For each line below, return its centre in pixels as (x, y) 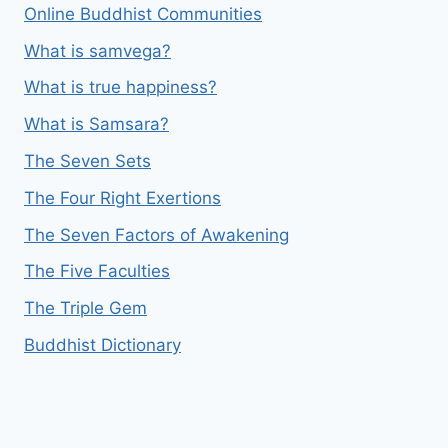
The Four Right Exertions (122, 197)
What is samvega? (97, 50)
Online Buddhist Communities (143, 13)
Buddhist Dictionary (102, 344)
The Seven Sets (87, 160)
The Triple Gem (85, 308)
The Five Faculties (97, 271)
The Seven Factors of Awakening (156, 234)
